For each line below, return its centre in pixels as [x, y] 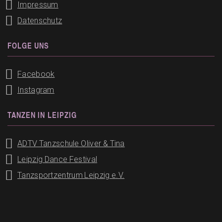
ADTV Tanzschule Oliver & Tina [71, 144]
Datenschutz [40, 21]
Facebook [36, 74]
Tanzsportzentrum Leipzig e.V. [71, 175]
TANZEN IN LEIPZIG [42, 115]
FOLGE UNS [28, 46]
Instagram [36, 90]
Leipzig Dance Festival [57, 160]
